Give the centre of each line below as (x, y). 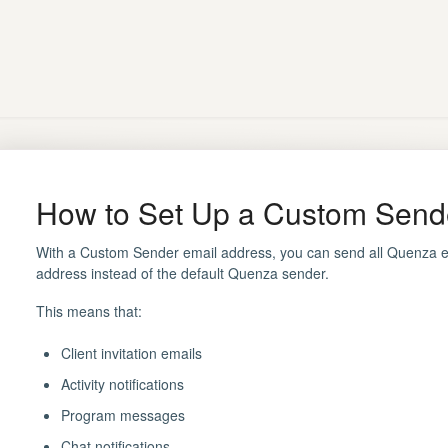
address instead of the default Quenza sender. (182, 273)
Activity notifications (122, 384)
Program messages (122, 415)
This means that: (88, 311)
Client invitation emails (131, 353)
